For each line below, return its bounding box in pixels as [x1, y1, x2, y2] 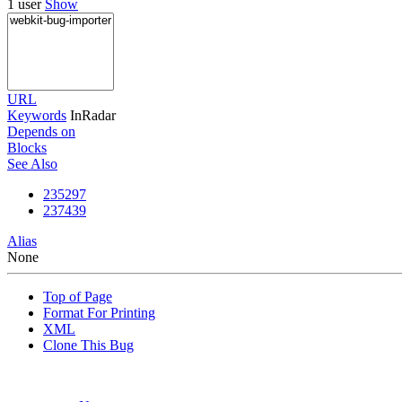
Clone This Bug [43, 336, 134, 353]
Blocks [7, 139, 47, 155]
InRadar [70, 107, 116, 123]
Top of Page [43, 288, 112, 304]
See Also [7, 155, 57, 171]
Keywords [7, 107, 66, 123]
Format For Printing [43, 304, 155, 320]
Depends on [7, 123, 75, 139]
